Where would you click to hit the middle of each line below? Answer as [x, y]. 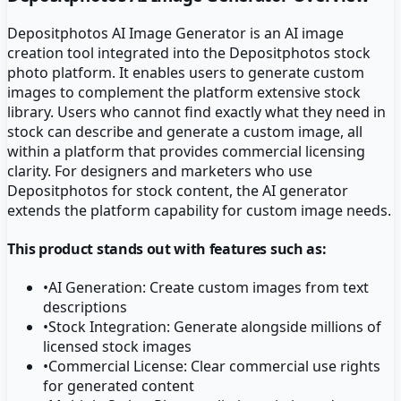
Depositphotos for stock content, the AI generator [178, 190]
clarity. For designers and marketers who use [160, 171]
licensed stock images [117, 347]
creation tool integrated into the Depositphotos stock [189, 52]
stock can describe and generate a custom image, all [185, 131]
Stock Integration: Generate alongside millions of [215, 327]
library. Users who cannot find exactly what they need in [196, 111]
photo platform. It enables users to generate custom [186, 72]
